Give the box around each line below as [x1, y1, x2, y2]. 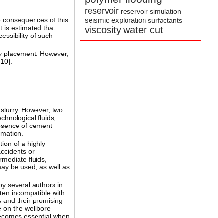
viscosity [85, 24, 122, 36]
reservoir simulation [121, 8, 182, 16]
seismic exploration [85, 16, 146, 25]
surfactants [148, 17, 182, 25]
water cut [123, 24, 163, 36]
